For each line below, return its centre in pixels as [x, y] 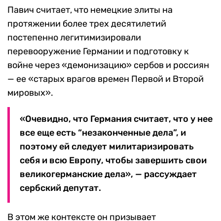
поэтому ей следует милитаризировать [107, 147]
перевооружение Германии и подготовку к [98, 52]
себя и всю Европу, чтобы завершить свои [113, 161]
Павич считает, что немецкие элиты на [90, 10]
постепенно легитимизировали [74, 38]
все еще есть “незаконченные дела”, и [103, 133]
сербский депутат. [60, 188]
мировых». [30, 93]
